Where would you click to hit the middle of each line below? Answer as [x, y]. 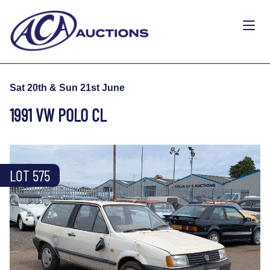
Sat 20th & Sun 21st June [67, 87]
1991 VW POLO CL [58, 115]
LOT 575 [30, 175]
